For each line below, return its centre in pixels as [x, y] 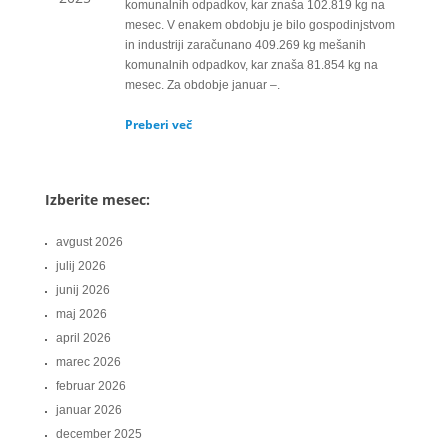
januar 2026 [89, 410]
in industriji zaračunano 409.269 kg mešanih [245, 45]
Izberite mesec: [97, 199]
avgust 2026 [89, 242]
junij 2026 [83, 290]
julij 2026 [81, 266]
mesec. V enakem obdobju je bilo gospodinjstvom [260, 25]
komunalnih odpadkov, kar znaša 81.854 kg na [251, 65]
